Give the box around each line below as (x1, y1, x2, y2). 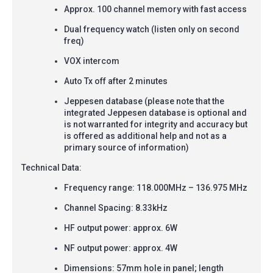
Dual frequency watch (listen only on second (64, 24, 239, 34)
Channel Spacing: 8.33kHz (64, 202, 168, 213)
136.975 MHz (196, 182, 247, 193)
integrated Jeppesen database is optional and (64, 107, 247, 118)
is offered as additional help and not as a (64, 130, 227, 141)
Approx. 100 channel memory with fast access (64, 4, 247, 14)
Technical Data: (21, 162, 82, 172)
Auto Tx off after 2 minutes (64, 76, 168, 86)
